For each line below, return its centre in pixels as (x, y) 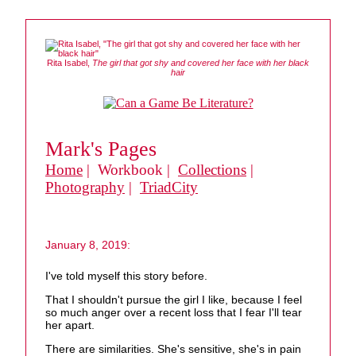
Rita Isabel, (70, 63)
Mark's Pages (101, 149)
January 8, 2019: (88, 245)
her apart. (70, 325)
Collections (212, 170)
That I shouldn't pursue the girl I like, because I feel (174, 300)
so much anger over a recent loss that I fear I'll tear (174, 313)
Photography (85, 187)
